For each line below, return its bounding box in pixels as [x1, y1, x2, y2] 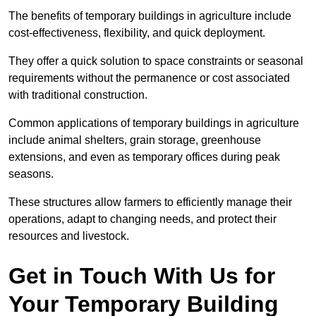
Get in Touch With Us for [8, 263, 275, 289]
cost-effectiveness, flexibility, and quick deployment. [8, 27, 265, 39]
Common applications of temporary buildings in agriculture [8, 117, 299, 130]
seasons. [8, 168, 54, 181]
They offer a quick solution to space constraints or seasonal [8, 55, 303, 68]
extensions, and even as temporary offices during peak [8, 151, 280, 164]
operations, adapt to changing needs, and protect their [8, 213, 276, 226]
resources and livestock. [8, 230, 129, 243]
